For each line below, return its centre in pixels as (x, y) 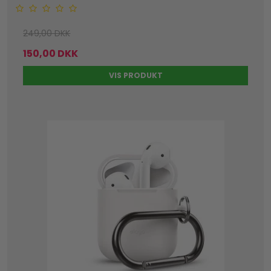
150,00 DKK (51, 54)
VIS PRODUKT (135, 76)
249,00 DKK (47, 34)
